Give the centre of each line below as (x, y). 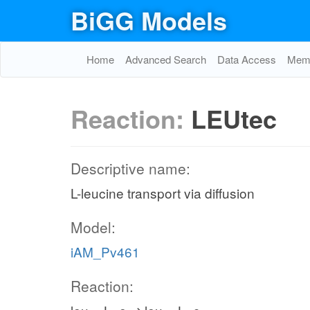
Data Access (247, 59)
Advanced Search (166, 59)
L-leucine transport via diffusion (163, 193)
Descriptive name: (130, 168)
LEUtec (234, 118)
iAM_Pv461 (105, 252)
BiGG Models (149, 20)
